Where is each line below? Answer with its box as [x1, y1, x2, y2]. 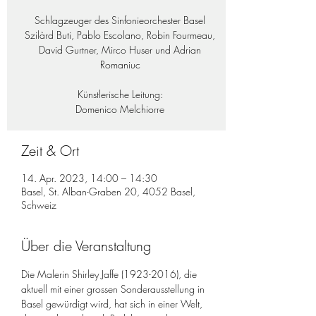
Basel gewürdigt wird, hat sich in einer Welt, [21, 297, 205, 310]
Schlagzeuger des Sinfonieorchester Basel [35, 13, 205, 27]
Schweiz [21, 198, 56, 212]
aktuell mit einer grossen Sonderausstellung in [21, 282, 207, 296]
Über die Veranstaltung [21, 236, 151, 255]
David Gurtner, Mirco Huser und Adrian [39, 43, 201, 56]
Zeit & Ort [21, 141, 79, 160]
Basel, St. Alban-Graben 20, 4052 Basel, [21, 185, 195, 198]
